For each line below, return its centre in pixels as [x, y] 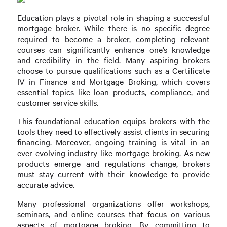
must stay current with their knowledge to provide [113, 174]
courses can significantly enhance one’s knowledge [113, 49]
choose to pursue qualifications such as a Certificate [113, 70]
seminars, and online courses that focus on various [113, 214]
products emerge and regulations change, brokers [113, 164]
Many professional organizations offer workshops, [113, 203]
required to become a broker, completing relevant [113, 39]
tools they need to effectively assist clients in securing [113, 132]
